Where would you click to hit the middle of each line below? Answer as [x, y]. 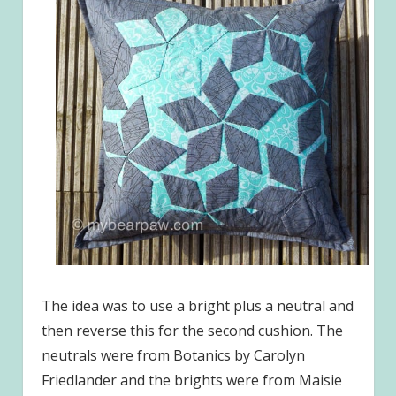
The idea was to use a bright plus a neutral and [197, 305]
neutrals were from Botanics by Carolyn [173, 355]
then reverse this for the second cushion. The [192, 330]
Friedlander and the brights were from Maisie [191, 380]
